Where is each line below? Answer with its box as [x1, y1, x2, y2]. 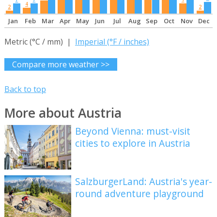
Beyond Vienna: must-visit [75, 124, 191, 138]
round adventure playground [75, 187, 204, 201]
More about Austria [4, 104, 122, 122]
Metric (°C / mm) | [4, 36, 75, 47]
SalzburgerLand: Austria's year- [75, 175, 213, 188]
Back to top [4, 83, 46, 94]
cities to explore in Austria [75, 136, 191, 150]
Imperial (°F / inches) [75, 36, 149, 47]
